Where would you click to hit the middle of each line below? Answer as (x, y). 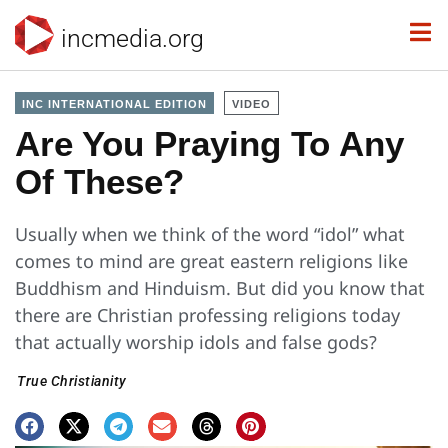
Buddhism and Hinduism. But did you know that (220, 288)
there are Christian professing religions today (207, 315)
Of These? (99, 181)
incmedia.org (132, 38)
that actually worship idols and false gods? (196, 342)
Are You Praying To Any (209, 143)
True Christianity (72, 381)
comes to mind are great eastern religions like (211, 261)
